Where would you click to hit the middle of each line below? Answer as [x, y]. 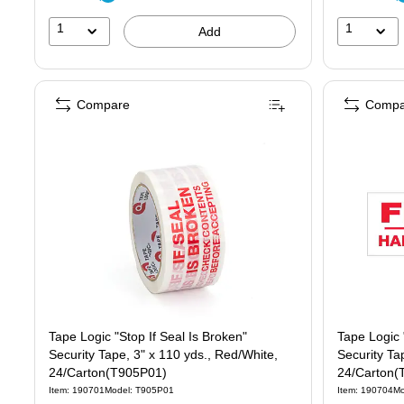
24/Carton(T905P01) [108, 372]
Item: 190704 [365, 390]
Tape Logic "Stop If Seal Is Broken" [148, 336]
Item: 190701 [77, 390]
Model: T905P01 [139, 390]
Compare [103, 104]
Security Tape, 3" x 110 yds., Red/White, [163, 354]
